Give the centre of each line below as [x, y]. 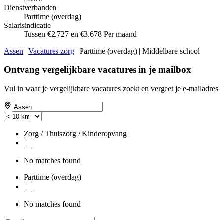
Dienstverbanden [30, 7]
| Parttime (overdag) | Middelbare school [137, 51]
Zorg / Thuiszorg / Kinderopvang [75, 133]
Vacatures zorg [51, 51]
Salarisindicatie [27, 25]
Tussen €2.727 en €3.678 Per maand [80, 34]
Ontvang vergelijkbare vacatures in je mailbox [97, 70]
